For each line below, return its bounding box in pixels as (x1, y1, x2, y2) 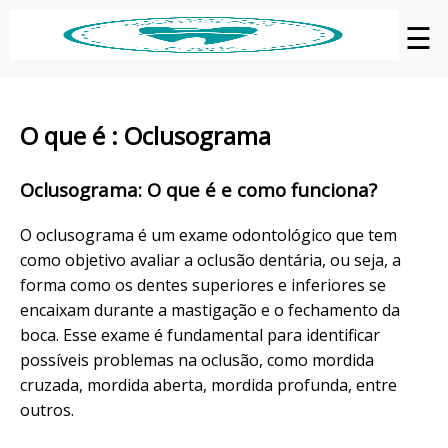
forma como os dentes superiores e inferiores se (20, 273, 386, 296)
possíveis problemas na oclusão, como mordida (20, 348, 374, 371)
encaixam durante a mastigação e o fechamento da (20, 298, 400, 321)
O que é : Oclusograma (20, 118, 271, 152)
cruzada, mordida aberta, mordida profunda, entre (20, 373, 397, 396)
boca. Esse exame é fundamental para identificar (20, 323, 380, 346)
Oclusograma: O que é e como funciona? (20, 176, 377, 202)
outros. (20, 398, 74, 421)
